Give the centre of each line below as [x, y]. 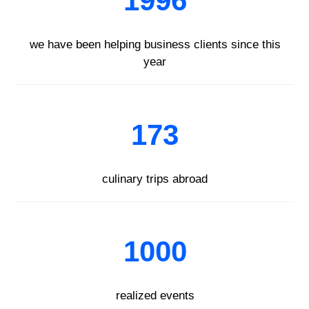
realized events [155, 296]
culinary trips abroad [155, 179]
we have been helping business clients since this [155, 44]
